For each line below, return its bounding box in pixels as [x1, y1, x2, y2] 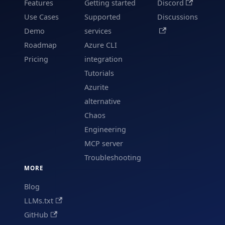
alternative [84, 96, 121, 106]
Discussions [157, 12, 198, 22]
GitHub [24, 210, 48, 220]
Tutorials [84, 68, 114, 78]
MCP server [84, 139, 123, 149]
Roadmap [24, 40, 57, 50]
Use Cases [24, 12, 59, 22]
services [84, 26, 111, 36]
